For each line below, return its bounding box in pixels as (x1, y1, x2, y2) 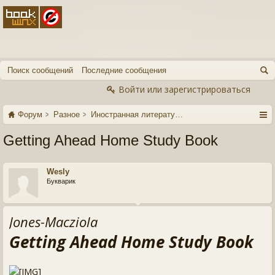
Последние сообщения (82, 66, 166, 75)
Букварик (47, 177, 76, 185)
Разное (53, 110, 80, 119)
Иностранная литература (91, 110, 184, 119)
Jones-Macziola (9, 212, 98, 231)
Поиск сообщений (7, 66, 73, 75)
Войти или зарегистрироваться (118, 83, 250, 95)
